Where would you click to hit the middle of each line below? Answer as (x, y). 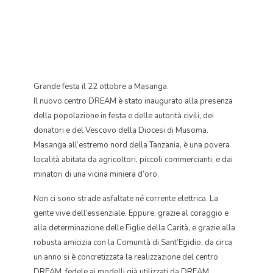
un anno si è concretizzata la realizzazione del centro (126, 257)
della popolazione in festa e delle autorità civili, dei (124, 116)
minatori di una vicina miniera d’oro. (96, 174)
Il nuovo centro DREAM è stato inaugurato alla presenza (133, 101)
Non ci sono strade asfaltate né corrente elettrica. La (126, 199)
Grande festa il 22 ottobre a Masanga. (101, 87)
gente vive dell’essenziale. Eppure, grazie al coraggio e (131, 213)
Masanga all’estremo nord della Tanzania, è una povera (132, 145)
